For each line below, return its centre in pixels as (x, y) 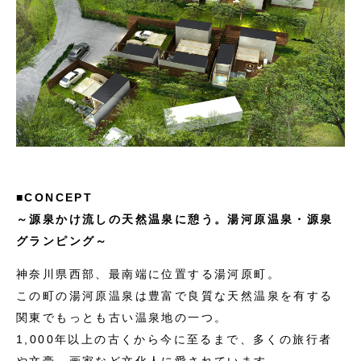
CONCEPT (59, 198)
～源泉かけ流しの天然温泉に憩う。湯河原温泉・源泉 (175, 220)
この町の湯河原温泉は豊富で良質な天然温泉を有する (175, 296)
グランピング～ (62, 241)
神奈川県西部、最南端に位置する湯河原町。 (148, 274)
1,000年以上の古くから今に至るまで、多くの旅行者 (174, 340)
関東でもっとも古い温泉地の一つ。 (122, 318)
